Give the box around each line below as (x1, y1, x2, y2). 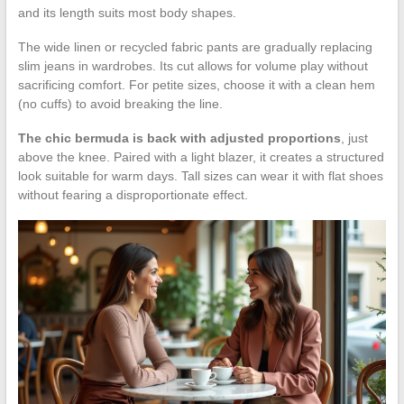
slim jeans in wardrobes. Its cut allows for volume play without (17, 59, 368, 74)
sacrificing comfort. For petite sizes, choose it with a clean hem (17, 78, 375, 93)
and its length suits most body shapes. (17, 5, 236, 21)
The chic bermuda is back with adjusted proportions (17, 131, 341, 146)
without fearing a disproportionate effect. (17, 188, 248, 203)
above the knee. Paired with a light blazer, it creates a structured (17, 150, 384, 165)
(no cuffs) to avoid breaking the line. (17, 96, 223, 112)
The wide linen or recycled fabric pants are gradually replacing (17, 40, 372, 55)
